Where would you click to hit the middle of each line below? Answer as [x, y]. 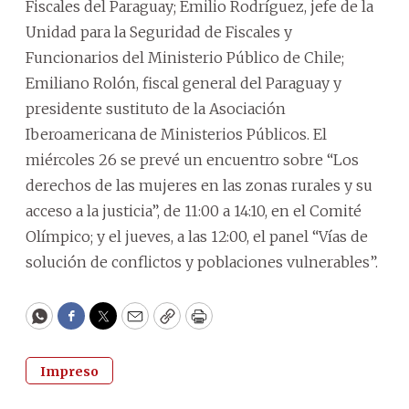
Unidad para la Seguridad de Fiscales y [159, 32]
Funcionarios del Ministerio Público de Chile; [185, 58]
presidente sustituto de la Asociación [156, 109]
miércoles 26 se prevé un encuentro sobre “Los [192, 160]
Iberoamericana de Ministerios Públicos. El [176, 134]
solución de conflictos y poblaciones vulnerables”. [202, 262]
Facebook [108, 324]
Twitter [132, 324]
